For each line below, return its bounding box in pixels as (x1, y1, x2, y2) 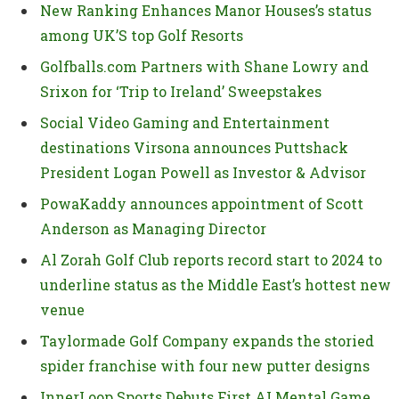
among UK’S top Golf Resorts (40, 25, 243, 45)
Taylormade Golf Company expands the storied (40, 330, 374, 350)
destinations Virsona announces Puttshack (40, 137, 348, 157)
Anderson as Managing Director (40, 218, 266, 238)
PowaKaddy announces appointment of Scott (40, 193, 363, 213)
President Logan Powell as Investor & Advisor (40, 162, 366, 182)
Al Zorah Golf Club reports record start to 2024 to (40, 249, 382, 269)
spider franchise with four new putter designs (40, 355, 370, 375)
